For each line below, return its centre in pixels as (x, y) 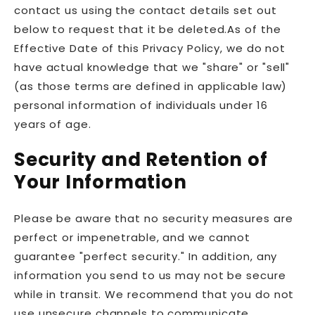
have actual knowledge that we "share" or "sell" (152, 67)
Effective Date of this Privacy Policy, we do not (150, 48)
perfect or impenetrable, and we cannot (133, 237)
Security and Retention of (141, 160)
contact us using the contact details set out (146, 10)
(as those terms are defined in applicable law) (151, 86)
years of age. (53, 124)
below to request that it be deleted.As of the (148, 29)
